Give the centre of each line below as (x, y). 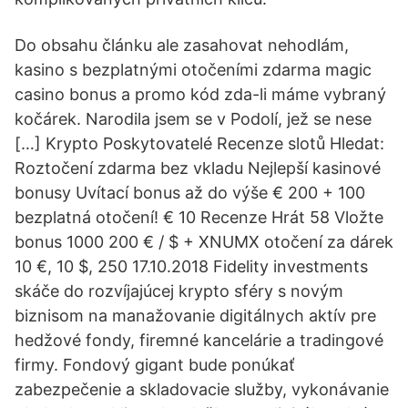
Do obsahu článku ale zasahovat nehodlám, (182, 45)
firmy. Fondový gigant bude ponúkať (155, 365)
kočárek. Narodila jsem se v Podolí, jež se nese (193, 119)
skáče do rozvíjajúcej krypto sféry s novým (179, 291)
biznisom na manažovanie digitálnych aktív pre (195, 316)
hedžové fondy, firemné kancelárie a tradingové (199, 340)
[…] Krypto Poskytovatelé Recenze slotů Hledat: (199, 143)
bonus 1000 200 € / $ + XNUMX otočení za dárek (204, 242)
